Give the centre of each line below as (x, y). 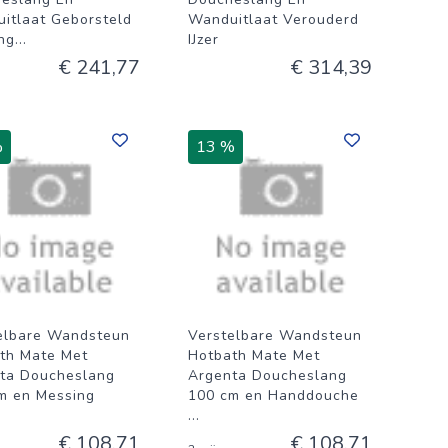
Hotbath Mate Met (254, 355)
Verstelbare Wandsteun (275, 335)
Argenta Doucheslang (267, 375)
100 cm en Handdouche (273, 395)
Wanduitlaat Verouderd (273, 19)
